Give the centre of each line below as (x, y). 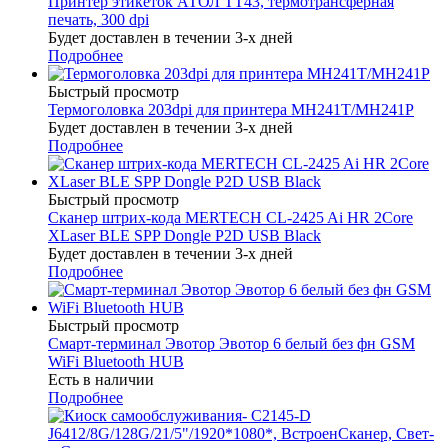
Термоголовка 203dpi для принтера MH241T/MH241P (231, 110)
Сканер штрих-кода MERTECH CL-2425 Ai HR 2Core (230, 218)
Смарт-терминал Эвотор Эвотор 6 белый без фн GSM (231, 344)
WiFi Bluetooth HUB (116, 362)
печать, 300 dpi (98, 20)
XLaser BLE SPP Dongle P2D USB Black (184, 236)
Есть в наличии (101, 380)
